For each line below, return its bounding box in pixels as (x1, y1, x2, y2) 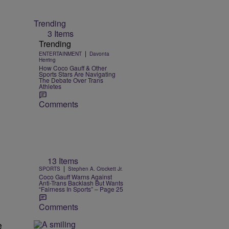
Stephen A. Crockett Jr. (68, 165, 123, 172)
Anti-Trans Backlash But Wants (39, 178, 123, 187)
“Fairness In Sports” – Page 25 (39, 184, 123, 193)
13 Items (48, 154, 78, 167)
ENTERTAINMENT (39, 50, 82, 58)
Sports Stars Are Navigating (39, 70, 116, 79)
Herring (39, 56, 56, 64)
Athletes (39, 82, 61, 91)
